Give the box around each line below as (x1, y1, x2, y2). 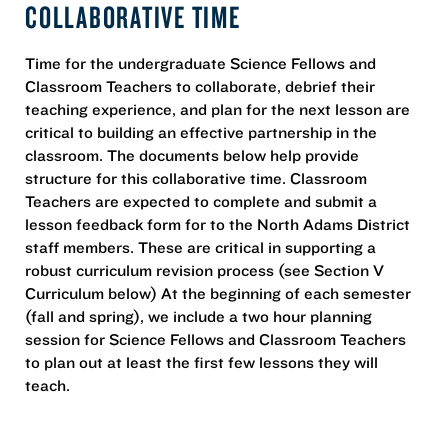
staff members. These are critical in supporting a (25, 236, 376, 257)
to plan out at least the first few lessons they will (25, 351, 378, 372)
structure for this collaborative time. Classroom (25, 167, 367, 188)
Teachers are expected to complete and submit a (25, 190, 377, 211)
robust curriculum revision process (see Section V (25, 259, 384, 280)
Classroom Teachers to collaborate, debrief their (25, 75, 375, 96)
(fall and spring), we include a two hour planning (25, 305, 372, 326)
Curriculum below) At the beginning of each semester (25, 282, 411, 303)
